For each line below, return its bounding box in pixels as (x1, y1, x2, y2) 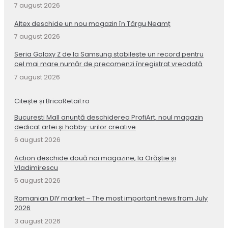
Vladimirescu (14, 163, 58, 172)
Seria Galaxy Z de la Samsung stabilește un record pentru (14, 50, 204, 59)
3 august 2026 (14, 216, 61, 225)
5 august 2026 (14, 176, 61, 185)
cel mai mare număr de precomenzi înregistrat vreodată (14, 60, 203, 69)
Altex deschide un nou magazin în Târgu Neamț (14, 19, 170, 28)
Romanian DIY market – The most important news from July (14, 194, 208, 203)
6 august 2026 (14, 135, 61, 145)
